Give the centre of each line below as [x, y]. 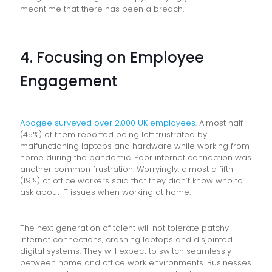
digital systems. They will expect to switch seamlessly [126, 251]
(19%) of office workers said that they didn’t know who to [131, 180]
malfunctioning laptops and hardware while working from [135, 146]
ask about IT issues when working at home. [105, 192]
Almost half [220, 123]
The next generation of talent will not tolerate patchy [124, 228]
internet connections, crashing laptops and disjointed [126, 239]
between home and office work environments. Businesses [136, 262]
